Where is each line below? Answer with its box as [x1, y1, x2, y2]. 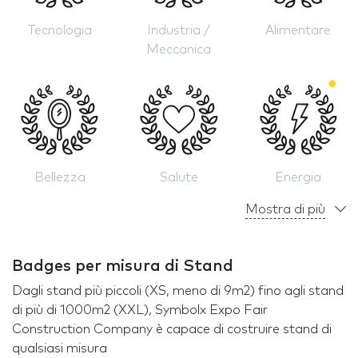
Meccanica [146, 43, 212, 57]
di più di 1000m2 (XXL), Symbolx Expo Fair [12, 303, 268, 316]
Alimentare [265, 24, 332, 38]
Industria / [147, 24, 211, 38]
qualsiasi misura [12, 341, 107, 355]
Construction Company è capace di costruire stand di [12, 322, 332, 336]
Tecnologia [27, 24, 92, 38]
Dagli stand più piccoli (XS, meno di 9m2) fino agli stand [12, 284, 344, 297]
